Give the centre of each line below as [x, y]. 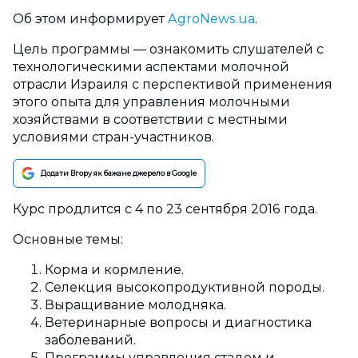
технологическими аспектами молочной [151, 67]
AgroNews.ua [211, 19]
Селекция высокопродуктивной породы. [185, 288]
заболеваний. [90, 340]
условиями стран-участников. [113, 137]
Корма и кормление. [114, 270]
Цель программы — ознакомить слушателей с [168, 50]
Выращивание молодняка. [135, 305]
